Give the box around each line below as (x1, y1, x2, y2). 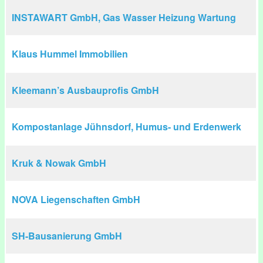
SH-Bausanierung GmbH (12, 229, 122, 242)
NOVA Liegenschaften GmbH (12, 193, 140, 206)
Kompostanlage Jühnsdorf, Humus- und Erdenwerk (12, 120, 241, 133)
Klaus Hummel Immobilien (12, 47, 128, 60)
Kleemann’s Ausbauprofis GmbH (12, 83, 159, 97)
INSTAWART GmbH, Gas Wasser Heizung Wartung (12, 11, 236, 24)
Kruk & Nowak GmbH (12, 156, 106, 170)
